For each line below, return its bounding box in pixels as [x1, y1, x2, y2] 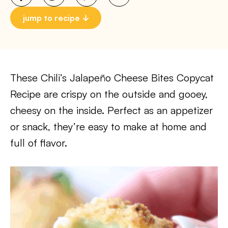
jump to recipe [23, 13, 80, 23]
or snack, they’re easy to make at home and [10, 120, 207, 133]
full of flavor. [10, 136, 67, 149]
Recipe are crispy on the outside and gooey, [10, 88, 208, 100]
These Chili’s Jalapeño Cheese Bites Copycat [10, 71, 214, 84]
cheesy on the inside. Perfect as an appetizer [10, 104, 213, 117]
